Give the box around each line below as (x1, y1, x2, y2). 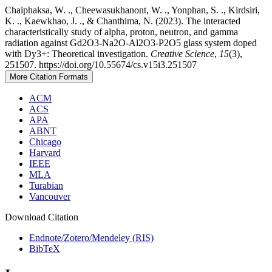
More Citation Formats (10, 72, 88, 81)
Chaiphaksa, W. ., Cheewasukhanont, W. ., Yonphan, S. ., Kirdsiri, (5, 4, 260, 15)
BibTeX (29, 243, 60, 254)
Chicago (29, 136, 61, 147)
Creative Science (151, 48, 214, 59)
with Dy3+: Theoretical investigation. (5, 48, 151, 59)
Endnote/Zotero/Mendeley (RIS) (29, 232, 154, 243)
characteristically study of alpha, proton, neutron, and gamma (5, 26, 238, 37)
